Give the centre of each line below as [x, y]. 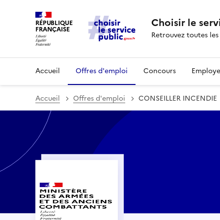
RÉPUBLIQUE [54, 23]
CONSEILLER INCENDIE [178, 98]
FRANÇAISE [53, 29]
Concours [160, 71]
